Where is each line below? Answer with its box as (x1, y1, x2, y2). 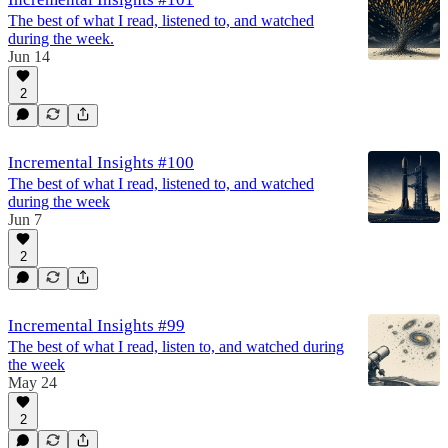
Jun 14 (8, 47, 50, 65)
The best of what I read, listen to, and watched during (8, 337, 344, 355)
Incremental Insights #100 (8, 152, 194, 172)
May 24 (8, 373, 57, 391)
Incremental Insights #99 (8, 315, 185, 335)
